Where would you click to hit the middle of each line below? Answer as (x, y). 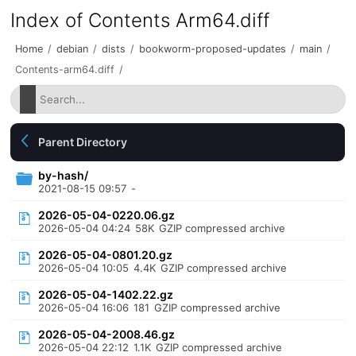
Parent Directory (83, 142)
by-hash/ (64, 175)
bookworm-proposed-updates (213, 49)
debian (73, 49)
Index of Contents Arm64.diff (140, 20)
